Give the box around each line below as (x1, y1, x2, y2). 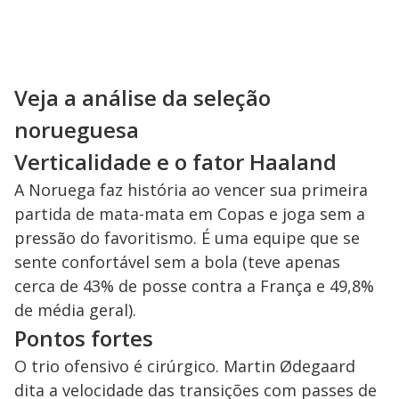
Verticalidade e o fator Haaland (14, 147, 337, 177)
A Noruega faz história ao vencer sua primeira (14, 179, 368, 201)
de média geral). (14, 299, 136, 322)
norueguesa (14, 115, 139, 145)
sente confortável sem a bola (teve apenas (14, 251, 340, 273)
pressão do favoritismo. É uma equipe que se (14, 227, 360, 249)
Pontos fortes (14, 323, 153, 354)
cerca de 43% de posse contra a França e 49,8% (14, 275, 374, 297)
